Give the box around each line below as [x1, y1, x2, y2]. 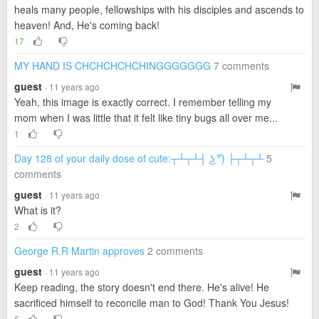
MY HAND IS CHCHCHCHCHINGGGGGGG [14, 58, 211, 73]
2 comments [147, 244, 203, 258]
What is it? [14, 203, 61, 217]
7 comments [214, 58, 269, 73]
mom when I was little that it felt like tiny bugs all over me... [14, 110, 278, 125]
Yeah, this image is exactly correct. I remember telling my [14, 95, 271, 109]
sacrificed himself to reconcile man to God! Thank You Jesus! [14, 296, 289, 310]
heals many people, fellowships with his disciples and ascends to [14, 2, 304, 16]
